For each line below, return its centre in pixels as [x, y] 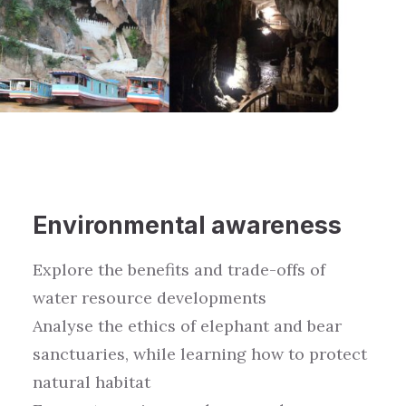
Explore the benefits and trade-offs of [179, 270]
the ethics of [147, 326]
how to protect [307, 354]
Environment [108, 225]
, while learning [186, 354]
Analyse [65, 326]
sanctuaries [79, 354]
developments [212, 298]
